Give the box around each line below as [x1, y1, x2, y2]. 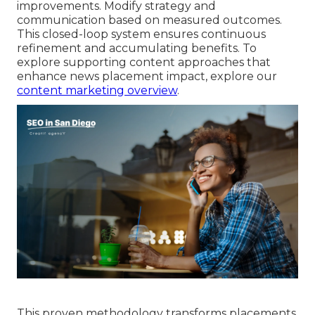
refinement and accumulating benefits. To [17, 41, 257, 56]
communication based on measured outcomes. [17, 13, 282, 27]
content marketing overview [17, 84, 177, 98]
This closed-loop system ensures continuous [17, 27, 266, 41]
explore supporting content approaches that [17, 56, 271, 70]
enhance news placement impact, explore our [17, 70, 277, 84]
